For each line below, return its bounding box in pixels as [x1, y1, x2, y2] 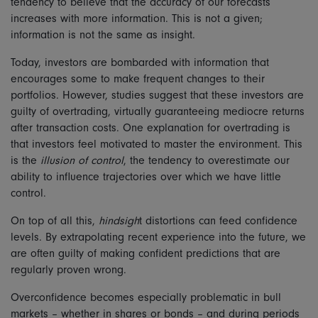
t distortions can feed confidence [139, 214, 297, 227]
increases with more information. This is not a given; [11, 12, 263, 25]
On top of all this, [11, 214, 99, 227]
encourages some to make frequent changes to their [11, 72, 265, 85]
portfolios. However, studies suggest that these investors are [11, 89, 304, 102]
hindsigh [99, 214, 139, 227]
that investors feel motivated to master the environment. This [11, 138, 302, 150]
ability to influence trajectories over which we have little [11, 170, 281, 183]
